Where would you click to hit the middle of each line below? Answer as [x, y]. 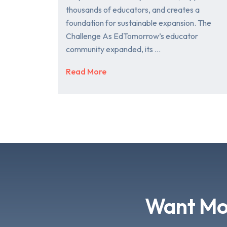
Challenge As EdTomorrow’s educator [132, 36]
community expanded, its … [113, 49]
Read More [86, 71]
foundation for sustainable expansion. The [139, 23]
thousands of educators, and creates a [133, 10]
